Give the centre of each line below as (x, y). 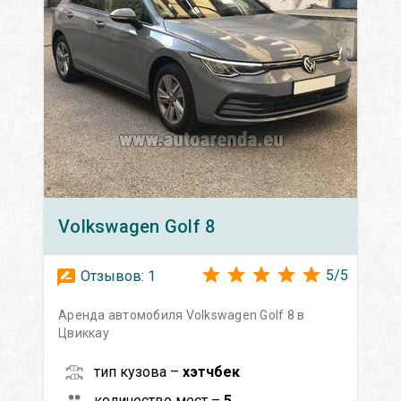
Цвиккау (84, 333)
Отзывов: (112, 276)
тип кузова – (138, 371)
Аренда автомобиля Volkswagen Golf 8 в (182, 315)
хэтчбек (211, 371)
